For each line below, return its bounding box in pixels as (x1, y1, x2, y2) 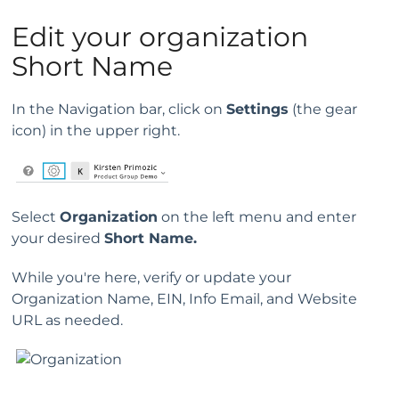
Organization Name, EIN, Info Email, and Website (12, 289, 357, 307)
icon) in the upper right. (12, 121, 180, 139)
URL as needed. (12, 311, 126, 329)
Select (12, 208, 60, 225)
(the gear (289, 100, 357, 118)
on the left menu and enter (158, 208, 356, 225)
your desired (12, 229, 104, 247)
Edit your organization (12, 20, 308, 53)
